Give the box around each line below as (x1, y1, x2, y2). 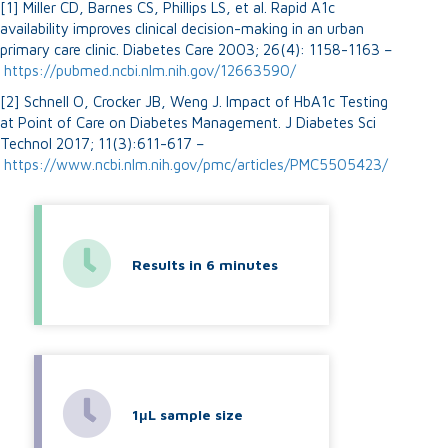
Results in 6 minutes (132, 255, 278, 273)
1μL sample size (132, 405, 243, 423)
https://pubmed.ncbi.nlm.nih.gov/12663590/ (4, 61, 296, 79)
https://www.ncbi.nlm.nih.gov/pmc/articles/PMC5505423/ (4, 155, 388, 173)
